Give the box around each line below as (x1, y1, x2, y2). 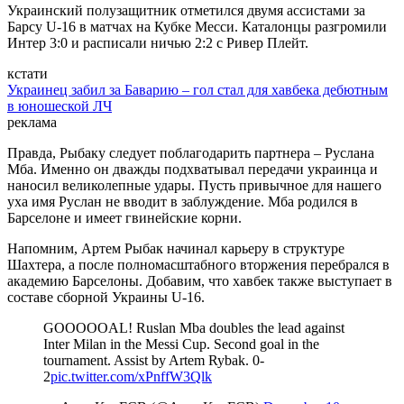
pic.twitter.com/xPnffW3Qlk (50, 369, 212, 385)
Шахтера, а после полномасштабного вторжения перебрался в (7, 257, 390, 273)
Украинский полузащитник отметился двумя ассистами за (7, 3, 365, 19)
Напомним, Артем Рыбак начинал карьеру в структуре (7, 241, 344, 257)
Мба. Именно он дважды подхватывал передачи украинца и (7, 161, 378, 178)
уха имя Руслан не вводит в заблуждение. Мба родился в (7, 194, 358, 210)
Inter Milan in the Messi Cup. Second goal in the (43, 336, 319, 353)
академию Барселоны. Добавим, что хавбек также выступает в (7, 273, 392, 289)
